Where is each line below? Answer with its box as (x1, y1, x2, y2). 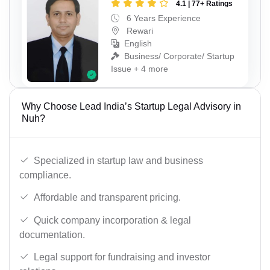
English (124, 39, 152, 49)
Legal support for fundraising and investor (34, 252, 210, 263)
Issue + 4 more (111, 64, 168, 74)
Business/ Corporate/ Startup (124, 51, 234, 61)
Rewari (124, 26, 153, 36)
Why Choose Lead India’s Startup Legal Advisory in (22, 101, 241, 111)
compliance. (19, 169, 71, 180)
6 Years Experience (124, 13, 201, 24)
